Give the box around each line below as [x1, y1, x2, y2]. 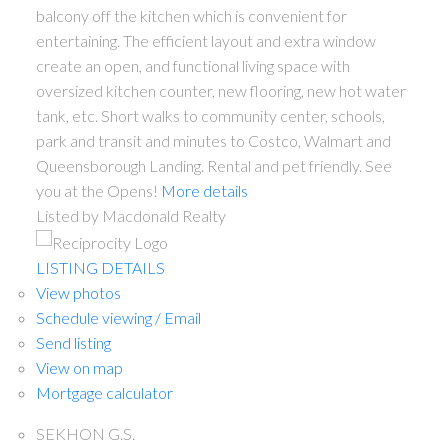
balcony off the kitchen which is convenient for [35, 5, 347, 25]
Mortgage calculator [35, 383, 173, 403]
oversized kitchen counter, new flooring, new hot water [35, 80, 406, 100]
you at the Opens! [35, 180, 158, 200]
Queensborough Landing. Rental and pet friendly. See [35, 155, 392, 175]
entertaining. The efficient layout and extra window [35, 30, 376, 50]
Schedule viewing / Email [35, 308, 201, 328]
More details [160, 180, 248, 200]
